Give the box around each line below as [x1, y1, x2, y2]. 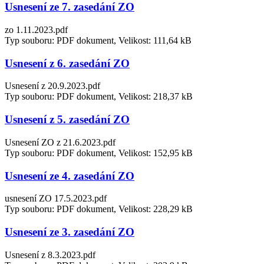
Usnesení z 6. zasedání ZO [5, 57, 130, 70]
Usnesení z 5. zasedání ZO [5, 113, 130, 126]
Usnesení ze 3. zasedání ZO [5, 226, 134, 238]
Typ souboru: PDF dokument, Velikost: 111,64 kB [5, 35, 192, 45]
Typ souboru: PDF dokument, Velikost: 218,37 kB [5, 91, 193, 102]
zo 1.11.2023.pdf [5, 24, 68, 35]
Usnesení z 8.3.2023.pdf [5, 249, 95, 260]
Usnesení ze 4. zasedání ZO [5, 169, 134, 182]
